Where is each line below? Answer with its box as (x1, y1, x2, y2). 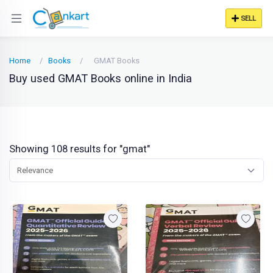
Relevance (17, 166, 53, 175)
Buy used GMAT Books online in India (9, 72, 192, 85)
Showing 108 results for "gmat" (9, 143, 150, 155)
